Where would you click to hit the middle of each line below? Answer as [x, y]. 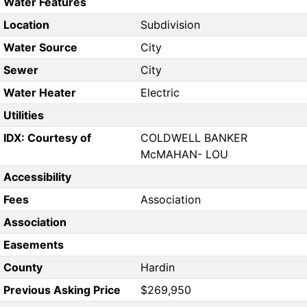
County [23, 268]
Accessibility [37, 177]
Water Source [40, 48]
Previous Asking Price [62, 290]
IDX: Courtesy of [47, 138]
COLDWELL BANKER [194, 138]
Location [26, 25]
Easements [33, 245]
